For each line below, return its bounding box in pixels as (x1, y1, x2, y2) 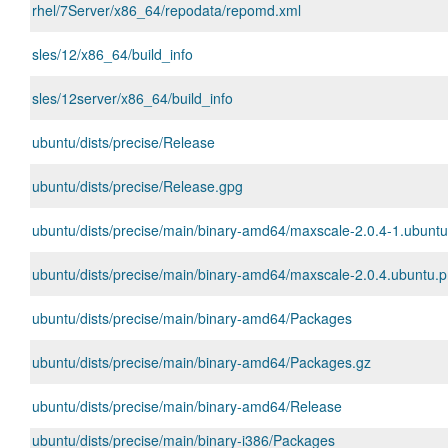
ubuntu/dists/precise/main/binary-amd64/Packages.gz (32, 352, 371, 372)
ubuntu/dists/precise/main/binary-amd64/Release (32, 396, 342, 416)
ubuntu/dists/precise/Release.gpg (32, 176, 243, 196)
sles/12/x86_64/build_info (32, 44, 193, 64)
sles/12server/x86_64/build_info (32, 88, 233, 108)
